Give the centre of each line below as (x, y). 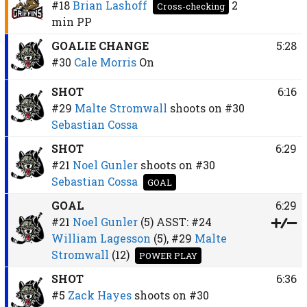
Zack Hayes (99, 295)
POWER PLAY (168, 255)
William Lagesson (101, 238)
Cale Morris (105, 62)
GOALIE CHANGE (100, 45)
